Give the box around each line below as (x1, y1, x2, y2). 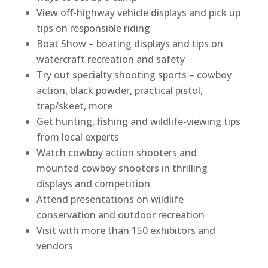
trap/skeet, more (36, 99, 112, 112)
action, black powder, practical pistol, (36, 83, 203, 97)
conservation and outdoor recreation (36, 208, 205, 221)
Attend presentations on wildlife (36, 192, 184, 206)
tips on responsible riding (36, 21, 150, 35)
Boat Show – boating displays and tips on (36, 36, 223, 50)
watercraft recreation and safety (36, 52, 185, 66)
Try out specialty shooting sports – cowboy (36, 68, 232, 81)
